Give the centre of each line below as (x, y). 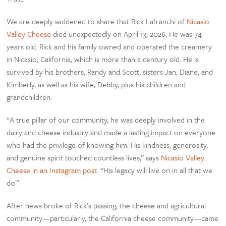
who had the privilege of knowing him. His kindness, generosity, (107, 145)
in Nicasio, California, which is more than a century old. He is (103, 59)
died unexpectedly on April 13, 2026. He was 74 (127, 34)
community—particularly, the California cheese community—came (113, 218)
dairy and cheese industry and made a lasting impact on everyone (111, 132)
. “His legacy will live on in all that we (155, 170)
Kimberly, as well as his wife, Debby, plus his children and (96, 84)
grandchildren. (30, 97)
